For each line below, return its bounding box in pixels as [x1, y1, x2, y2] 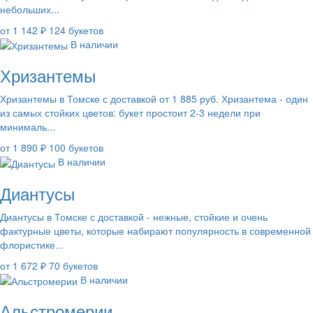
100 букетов [49, 140, 103, 155]
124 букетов [49, 23, 103, 38]
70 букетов [49, 258, 98, 272]
